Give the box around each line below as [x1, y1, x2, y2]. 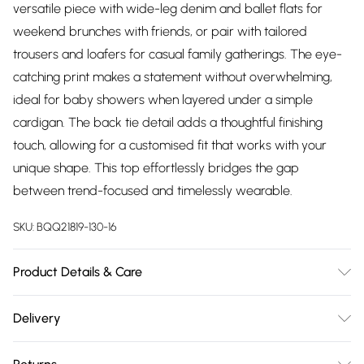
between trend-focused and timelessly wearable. [13, 183, 292, 198]
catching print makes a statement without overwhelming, [13, 69, 332, 84]
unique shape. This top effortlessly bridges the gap [13, 160, 299, 175]
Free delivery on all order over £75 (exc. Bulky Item [13, 343, 301, 358]
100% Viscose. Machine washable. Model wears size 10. [13, 298, 318, 314]
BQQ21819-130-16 [37, 220, 116, 234]
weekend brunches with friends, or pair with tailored [13, 24, 307, 39]
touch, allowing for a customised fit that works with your [13, 137, 327, 153]
